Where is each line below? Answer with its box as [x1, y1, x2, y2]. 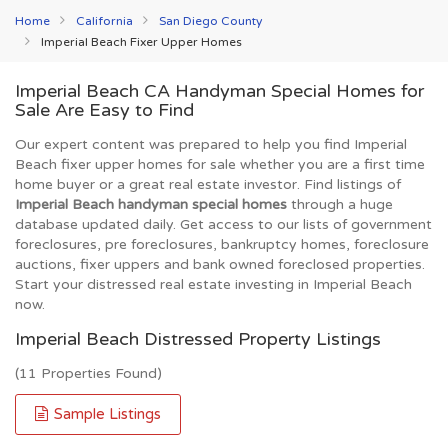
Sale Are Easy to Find [15, 99, 194, 121]
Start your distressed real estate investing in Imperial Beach [15, 276, 412, 293]
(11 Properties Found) [15, 365, 162, 382]
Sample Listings [50, 405, 161, 423]
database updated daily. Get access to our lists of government [15, 216, 432, 233]
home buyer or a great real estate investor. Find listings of [15, 176, 401, 193]
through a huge [287, 196, 393, 213]
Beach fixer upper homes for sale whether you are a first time [15, 156, 425, 173]
